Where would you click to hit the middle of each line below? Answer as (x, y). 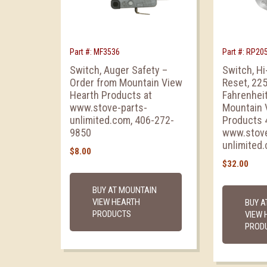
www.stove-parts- (108, 107)
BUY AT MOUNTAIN (125, 190)
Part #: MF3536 (95, 52)
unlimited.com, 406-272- (122, 120)
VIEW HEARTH (116, 202)
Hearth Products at (111, 95)
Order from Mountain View (126, 82)
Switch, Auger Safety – (119, 70)
